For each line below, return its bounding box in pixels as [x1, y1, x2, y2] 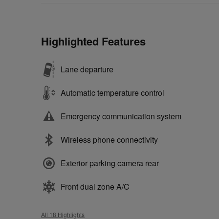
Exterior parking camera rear [61, 157, 159, 169]
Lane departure [61, 63, 113, 75]
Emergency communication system [61, 110, 181, 122]
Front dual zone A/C [61, 180, 130, 192]
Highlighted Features [41, 33, 146, 49]
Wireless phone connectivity [61, 133, 158, 145]
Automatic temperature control [61, 87, 164, 98]
